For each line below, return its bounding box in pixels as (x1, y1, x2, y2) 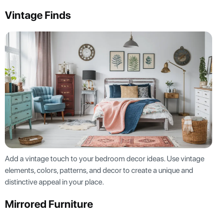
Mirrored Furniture (5, 197, 93, 210)
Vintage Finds (5, 9, 71, 22)
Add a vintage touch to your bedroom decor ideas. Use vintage (5, 154, 204, 163)
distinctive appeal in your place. (5, 177, 106, 186)
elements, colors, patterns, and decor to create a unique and (5, 165, 193, 175)
